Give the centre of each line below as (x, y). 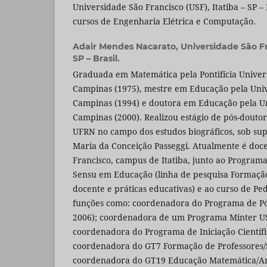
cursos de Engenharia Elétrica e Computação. (164, 21)
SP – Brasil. (96, 59)
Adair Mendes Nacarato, (127, 47)
